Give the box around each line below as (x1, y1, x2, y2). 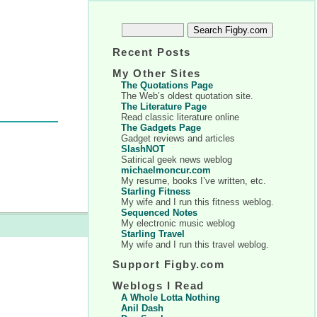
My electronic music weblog (121, 218, 235, 229)
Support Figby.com (113, 259, 225, 270)
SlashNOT (121, 144, 165, 154)
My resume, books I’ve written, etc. (121, 175, 266, 186)
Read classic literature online (121, 112, 239, 122)
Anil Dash (121, 303, 163, 313)
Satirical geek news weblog (121, 154, 232, 165)
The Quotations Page (121, 80, 213, 91)
